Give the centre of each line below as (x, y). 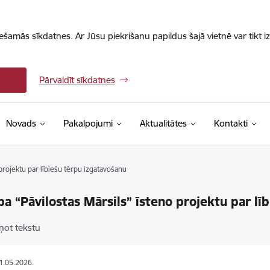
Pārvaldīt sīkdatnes (77, 80)
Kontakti (231, 123)
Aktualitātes (163, 123)
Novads (21, 123)
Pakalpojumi (88, 123)
